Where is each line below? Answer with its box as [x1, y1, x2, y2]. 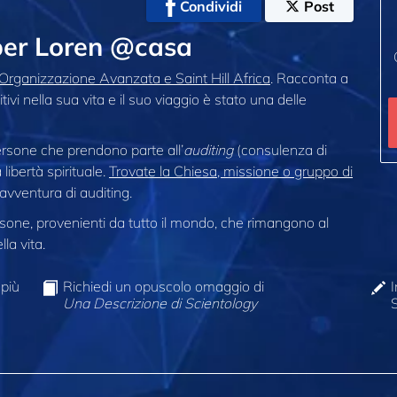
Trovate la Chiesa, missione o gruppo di [109, 162, 353, 181]
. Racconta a [270, 68, 348, 87]
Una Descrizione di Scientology [63, 294, 258, 313]
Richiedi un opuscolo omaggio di [63, 277, 265, 296]
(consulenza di [233, 141, 327, 160]
